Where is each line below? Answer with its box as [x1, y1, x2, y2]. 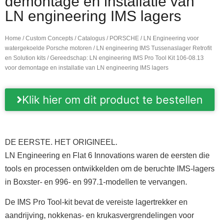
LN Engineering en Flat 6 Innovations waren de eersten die [5, 151, 210, 160]
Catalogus [78, 35, 105, 42]
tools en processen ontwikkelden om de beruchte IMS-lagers [5, 165, 215, 173]
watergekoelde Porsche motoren [5, 45, 92, 52]
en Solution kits [5, 55, 46, 61]
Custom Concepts [26, 35, 73, 42]
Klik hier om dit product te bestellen [22, 93, 203, 106]
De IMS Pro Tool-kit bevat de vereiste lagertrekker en [5, 198, 188, 207]
